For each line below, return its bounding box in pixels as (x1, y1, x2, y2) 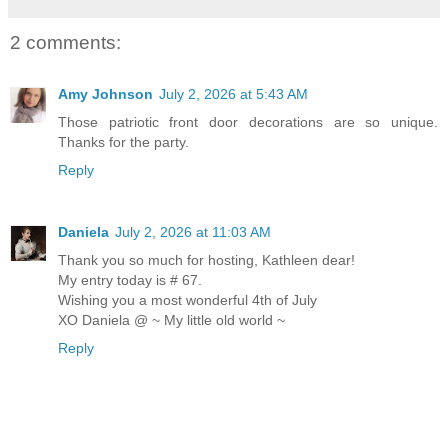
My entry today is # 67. (58, 272, 202, 289)
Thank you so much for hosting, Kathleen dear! (58, 252, 355, 269)
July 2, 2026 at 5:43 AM (159, 86, 308, 103)
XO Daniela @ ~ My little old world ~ (58, 312, 285, 329)
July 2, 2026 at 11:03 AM (115, 224, 271, 241)
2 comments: (10, 32, 121, 53)
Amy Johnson (58, 86, 153, 103)
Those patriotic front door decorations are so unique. (58, 114, 438, 131)
